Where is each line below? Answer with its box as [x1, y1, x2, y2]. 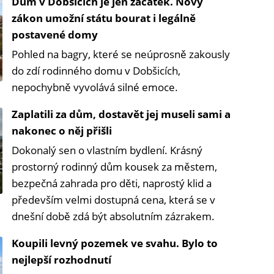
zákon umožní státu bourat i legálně [12, 11, 196, 26]
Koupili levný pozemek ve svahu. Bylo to [12, 236, 218, 251]
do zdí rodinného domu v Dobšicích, [12, 64, 180, 78]
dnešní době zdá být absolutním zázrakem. [12, 209, 215, 224]
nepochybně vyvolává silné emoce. [12, 80, 178, 95]
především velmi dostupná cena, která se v [12, 193, 215, 207]
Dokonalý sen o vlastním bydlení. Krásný [12, 143, 202, 158]
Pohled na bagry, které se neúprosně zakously [12, 47, 230, 62]
